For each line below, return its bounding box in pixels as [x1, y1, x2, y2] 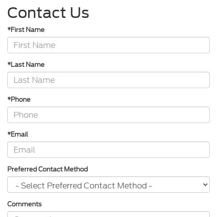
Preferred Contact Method [7, 165, 88, 174]
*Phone [7, 95, 31, 104]
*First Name [7, 25, 45, 34]
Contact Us [7, 4, 89, 21]
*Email [7, 130, 28, 139]
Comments [7, 200, 42, 209]
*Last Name [7, 60, 45, 69]
